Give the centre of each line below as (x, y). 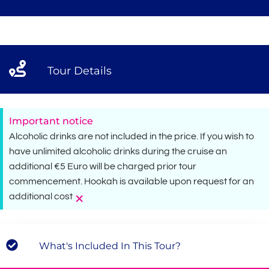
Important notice (51, 121)
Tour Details (79, 71)
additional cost (41, 196)
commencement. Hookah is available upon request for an (131, 181)
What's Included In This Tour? (110, 246)
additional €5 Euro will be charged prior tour (103, 166)
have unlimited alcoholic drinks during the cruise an (118, 151)
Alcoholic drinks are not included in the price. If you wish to (131, 136)
